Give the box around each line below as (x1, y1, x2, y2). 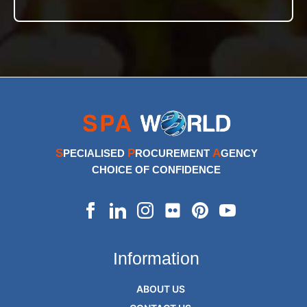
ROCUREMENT (134, 147, 212, 159)
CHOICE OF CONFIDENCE (92, 164, 221, 175)
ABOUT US (136, 283, 185, 295)
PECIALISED (62, 147, 127, 159)
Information (113, 249, 200, 268)
